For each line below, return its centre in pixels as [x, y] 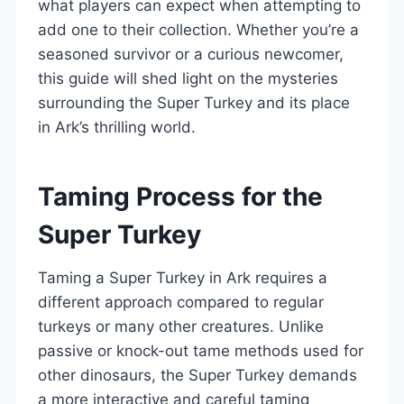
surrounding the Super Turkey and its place [194, 102]
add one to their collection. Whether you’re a [198, 29]
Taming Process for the [180, 196]
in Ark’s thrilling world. [117, 127]
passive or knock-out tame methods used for [201, 350]
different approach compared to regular [181, 302]
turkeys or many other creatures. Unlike [181, 326]
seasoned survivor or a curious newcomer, [191, 54]
